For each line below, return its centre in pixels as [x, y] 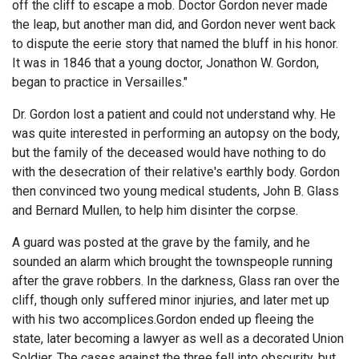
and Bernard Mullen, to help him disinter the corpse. [155, 210]
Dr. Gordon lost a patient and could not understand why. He [174, 114]
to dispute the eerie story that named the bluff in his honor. [175, 43]
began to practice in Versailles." [100, 82]
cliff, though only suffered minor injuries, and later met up [171, 300]
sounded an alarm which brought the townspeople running [172, 261]
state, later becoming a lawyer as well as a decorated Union [178, 338]
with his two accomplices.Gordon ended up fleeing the [163, 319]
